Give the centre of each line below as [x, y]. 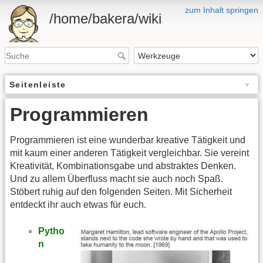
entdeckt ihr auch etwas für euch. [78, 205]
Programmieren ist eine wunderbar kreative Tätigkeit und [128, 140]
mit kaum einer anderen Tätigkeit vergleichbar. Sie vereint [129, 153]
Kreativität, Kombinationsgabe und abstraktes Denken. [123, 166]
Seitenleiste [38, 85]
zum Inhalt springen [222, 10]
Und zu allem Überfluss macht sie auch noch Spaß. [117, 179]
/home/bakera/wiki [105, 18]
